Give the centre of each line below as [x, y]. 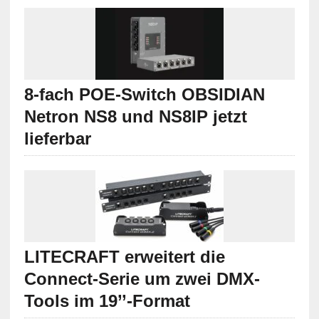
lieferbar [57, 139]
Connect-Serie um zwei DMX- [142, 279]
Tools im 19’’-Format [107, 301]
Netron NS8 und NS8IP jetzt [135, 117]
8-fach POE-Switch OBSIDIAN [144, 95]
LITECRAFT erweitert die [124, 257]
